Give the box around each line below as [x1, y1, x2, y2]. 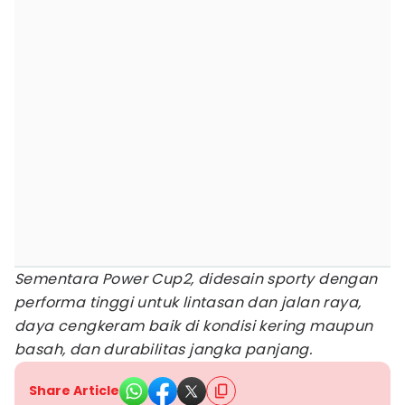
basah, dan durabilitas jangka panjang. [14, 339, 313, 360]
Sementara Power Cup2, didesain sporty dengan [14, 268, 378, 289]
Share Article [29, 381, 119, 400]
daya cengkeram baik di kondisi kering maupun [14, 316, 373, 336]
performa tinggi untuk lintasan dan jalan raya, [14, 292, 362, 313]
